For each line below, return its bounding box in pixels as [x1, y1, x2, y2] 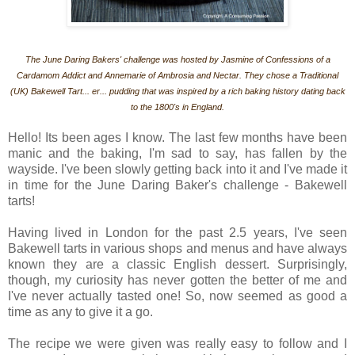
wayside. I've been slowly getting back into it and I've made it [8, 162, 347, 176]
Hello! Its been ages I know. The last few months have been [8, 130, 347, 144]
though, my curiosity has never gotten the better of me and [8, 273, 347, 287]
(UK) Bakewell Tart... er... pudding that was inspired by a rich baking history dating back [10, 86, 345, 96]
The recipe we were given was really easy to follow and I [8, 336, 347, 350]
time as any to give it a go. [8, 304, 153, 319]
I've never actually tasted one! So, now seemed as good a [8, 288, 347, 303]
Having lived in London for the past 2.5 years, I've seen [8, 225, 347, 239]
